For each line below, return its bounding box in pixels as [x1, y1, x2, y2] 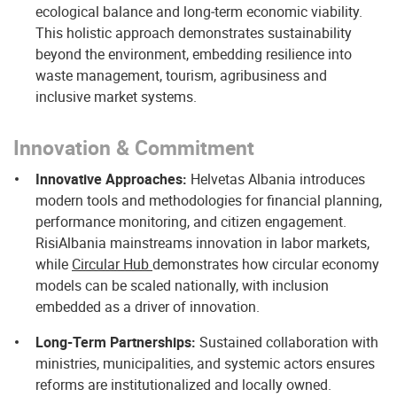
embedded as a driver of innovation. [35, 297, 260, 316]
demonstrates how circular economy [152, 254, 379, 274]
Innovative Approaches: [35, 169, 187, 189]
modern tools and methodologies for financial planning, [35, 191, 382, 210]
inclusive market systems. [35, 87, 197, 106]
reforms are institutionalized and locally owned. [35, 375, 331, 394]
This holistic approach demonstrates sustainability [35, 23, 352, 43]
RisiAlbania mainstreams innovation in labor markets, [35, 233, 370, 253]
